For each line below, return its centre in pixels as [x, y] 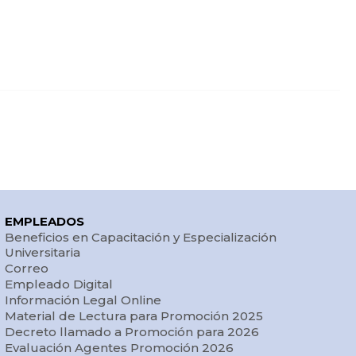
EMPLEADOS [44, 222]
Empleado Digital [58, 284]
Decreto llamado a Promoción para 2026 [132, 332]
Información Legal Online [83, 300]
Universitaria [42, 253]
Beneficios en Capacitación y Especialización [140, 238]
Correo [26, 269]
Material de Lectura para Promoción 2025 [133, 316]
